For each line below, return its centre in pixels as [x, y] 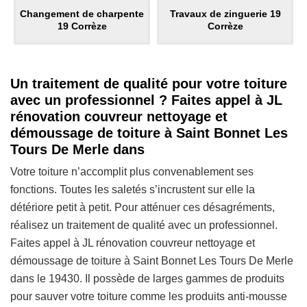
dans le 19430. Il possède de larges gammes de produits [147, 279]
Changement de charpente [82, 14]
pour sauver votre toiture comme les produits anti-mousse [149, 296]
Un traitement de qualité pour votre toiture [149, 84]
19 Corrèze [82, 26]
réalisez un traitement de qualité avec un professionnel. [144, 225]
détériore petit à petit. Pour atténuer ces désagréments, [143, 207]
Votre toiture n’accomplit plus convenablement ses [132, 172]
